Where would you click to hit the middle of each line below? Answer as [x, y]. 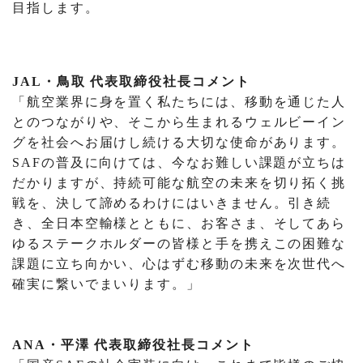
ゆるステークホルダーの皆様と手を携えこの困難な [179, 244]
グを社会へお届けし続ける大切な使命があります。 [179, 143]
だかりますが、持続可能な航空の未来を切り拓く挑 [179, 183]
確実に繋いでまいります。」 [107, 284]
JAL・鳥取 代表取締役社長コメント [131, 82]
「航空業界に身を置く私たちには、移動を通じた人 [179, 102]
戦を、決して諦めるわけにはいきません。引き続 [172, 203]
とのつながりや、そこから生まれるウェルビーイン [179, 122]
